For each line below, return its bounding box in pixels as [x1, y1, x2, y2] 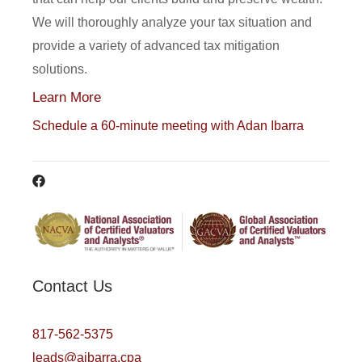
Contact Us [32, 276, 112, 295]
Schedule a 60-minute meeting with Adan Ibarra [32, 119, 304, 133]
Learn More [32, 90, 101, 106]
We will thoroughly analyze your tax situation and [32, 15, 312, 30]
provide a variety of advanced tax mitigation [32, 39, 280, 53]
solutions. [32, 62, 87, 77]
